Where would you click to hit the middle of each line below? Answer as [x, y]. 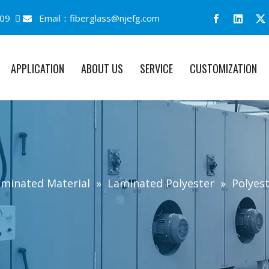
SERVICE [156, 68]
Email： [51, 18]
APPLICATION [38, 68]
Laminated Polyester [161, 183]
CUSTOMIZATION [223, 68]
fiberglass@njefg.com [115, 18]
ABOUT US [102, 68]
